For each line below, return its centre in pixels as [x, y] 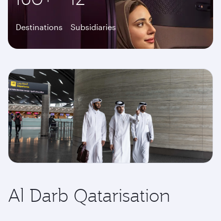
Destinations [39, 27]
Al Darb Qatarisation [89, 195]
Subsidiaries [93, 27]
